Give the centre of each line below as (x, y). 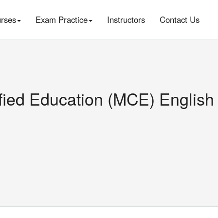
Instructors (126, 19)
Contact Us (179, 19)
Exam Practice (61, 19)
